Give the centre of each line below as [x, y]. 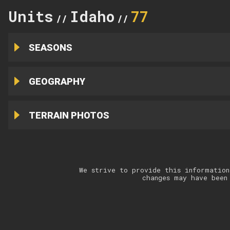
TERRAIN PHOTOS [69, 115]
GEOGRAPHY [57, 81]
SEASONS [50, 47]
